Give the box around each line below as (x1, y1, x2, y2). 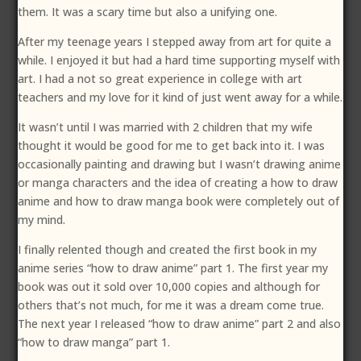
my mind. (18, 212, 66, 228)
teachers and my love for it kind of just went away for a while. (18, 89, 343, 106)
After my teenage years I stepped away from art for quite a (18, 34, 332, 50)
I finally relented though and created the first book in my (18, 242, 317, 258)
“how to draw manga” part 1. (18, 334, 171, 351)
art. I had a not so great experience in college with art (18, 71, 303, 87)
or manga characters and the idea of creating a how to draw (18, 175, 338, 191)
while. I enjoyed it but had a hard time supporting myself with (18, 52, 341, 68)
